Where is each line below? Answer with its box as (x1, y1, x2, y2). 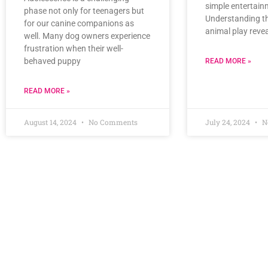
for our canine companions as (24, 18, 134, 28)
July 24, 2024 (205, 117, 252, 127)
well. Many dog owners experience (24, 31, 150, 41)
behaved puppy (24, 56, 81, 66)
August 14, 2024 (24, 117, 78, 127)
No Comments (87, 117, 138, 127)
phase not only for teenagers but (24, 5, 144, 16)
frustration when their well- (24, 43, 123, 53)
